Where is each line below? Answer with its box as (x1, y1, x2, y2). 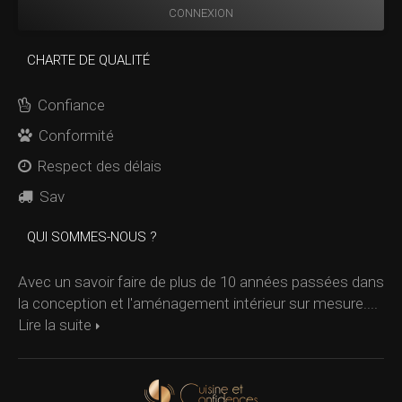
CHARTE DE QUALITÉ (27, 52, 150, 68)
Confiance (38, 96, 105, 114)
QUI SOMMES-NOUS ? (27, 229, 157, 245)
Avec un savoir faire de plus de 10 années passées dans (18, 273, 384, 291)
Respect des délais (38, 157, 162, 175)
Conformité (39, 127, 114, 144)
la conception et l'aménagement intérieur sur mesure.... (18, 294, 378, 312)
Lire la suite (18, 316, 92, 334)
